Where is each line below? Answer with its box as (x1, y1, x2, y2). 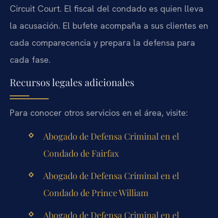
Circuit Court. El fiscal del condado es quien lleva (10, 3, 203, 15)
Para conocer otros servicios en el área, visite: (10, 107, 188, 118)
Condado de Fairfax (43, 147, 119, 159)
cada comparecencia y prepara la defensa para (10, 37, 195, 49)
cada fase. (10, 54, 51, 66)
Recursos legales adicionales (10, 75, 134, 89)
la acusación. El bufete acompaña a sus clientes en (10, 20, 208, 32)
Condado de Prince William (43, 187, 148, 199)
